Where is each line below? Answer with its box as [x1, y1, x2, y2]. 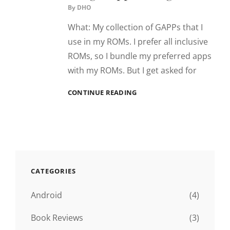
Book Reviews [31, 212, 83, 223]
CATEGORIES [31, 166, 76, 176]
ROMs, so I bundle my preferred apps [68, 50, 212, 62]
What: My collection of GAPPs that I [68, 22, 203, 33]
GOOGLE [136, 141, 164, 150]
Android [31, 189, 62, 201]
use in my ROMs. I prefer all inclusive [68, 36, 208, 47]
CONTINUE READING [68, 88, 137, 97]
